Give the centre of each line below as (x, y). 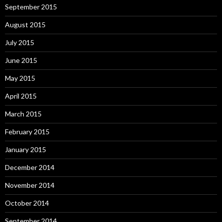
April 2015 (21, 96)
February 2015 (27, 132)
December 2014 (30, 167)
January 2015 (26, 150)
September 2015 (31, 7)
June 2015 (21, 60)
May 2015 (20, 78)
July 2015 (20, 43)
